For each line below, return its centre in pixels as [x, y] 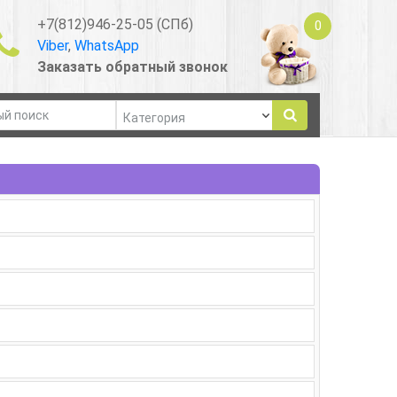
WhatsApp [106, 45]
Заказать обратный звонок [132, 66]
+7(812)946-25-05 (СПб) [115, 24]
